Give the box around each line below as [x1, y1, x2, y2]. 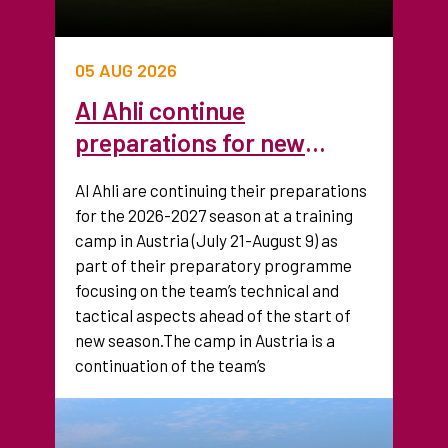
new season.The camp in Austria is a [75, 330, 335, 350]
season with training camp [75, 159, 361, 189]
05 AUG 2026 [75, 59, 177, 81]
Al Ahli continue [75, 95, 245, 125]
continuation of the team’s [75, 355, 266, 375]
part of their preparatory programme [75, 255, 352, 275]
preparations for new [75, 127, 305, 157]
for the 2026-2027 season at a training [75, 205, 353, 225]
